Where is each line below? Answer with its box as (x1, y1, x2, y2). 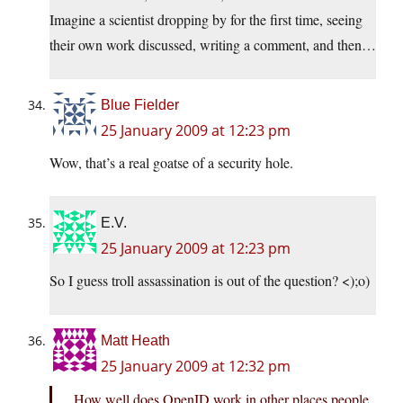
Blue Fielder (101, 97, 179, 113)
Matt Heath (101, 333, 170, 349)
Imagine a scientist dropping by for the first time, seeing (49, 10, 363, 30)
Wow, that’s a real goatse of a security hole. (49, 153, 293, 173)
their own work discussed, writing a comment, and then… (49, 35, 376, 55)
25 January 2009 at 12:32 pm (101, 356, 291, 377)
